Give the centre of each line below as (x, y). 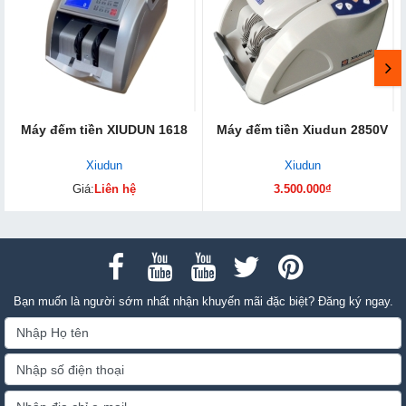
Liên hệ (115, 189)
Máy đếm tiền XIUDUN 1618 (104, 129)
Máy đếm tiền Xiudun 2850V (302, 129)
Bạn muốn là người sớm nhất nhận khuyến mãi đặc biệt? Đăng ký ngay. (203, 301)
